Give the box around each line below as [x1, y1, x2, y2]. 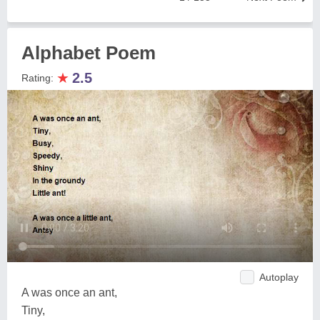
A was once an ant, [21, 286, 117, 299]
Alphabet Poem [21, 42, 156, 64]
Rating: [21, 72, 56, 84]
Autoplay [259, 271, 299, 283]
